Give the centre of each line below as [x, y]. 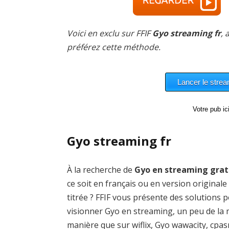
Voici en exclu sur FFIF [110, 33]
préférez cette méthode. [114, 47]
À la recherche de [101, 169]
